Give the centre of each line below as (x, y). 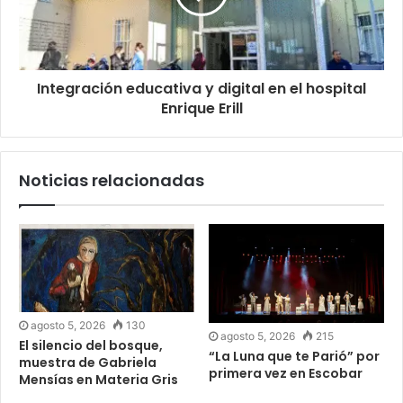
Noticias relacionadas (112, 180)
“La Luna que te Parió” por (294, 356)
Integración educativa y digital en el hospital (201, 88)
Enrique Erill (201, 108)
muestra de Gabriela (88, 363)
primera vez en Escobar (286, 373)
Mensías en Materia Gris (99, 380)
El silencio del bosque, (91, 346)
